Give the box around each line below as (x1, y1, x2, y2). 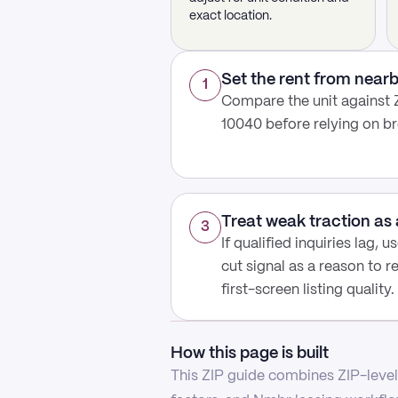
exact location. (189, 10, 272, 22)
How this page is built (171, 346, 329, 362)
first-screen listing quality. (221, 283, 394, 297)
